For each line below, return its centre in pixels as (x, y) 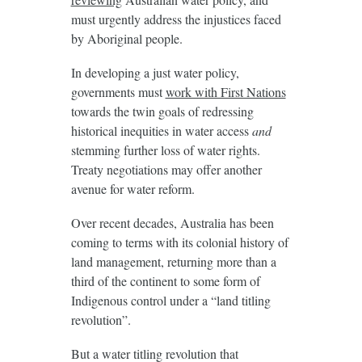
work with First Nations (225, 91)
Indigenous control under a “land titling (170, 300)
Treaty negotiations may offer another (166, 169)
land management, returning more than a (173, 261)
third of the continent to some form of (165, 280)
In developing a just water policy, (155, 72)
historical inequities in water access (161, 130)
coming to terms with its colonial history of (179, 242)
